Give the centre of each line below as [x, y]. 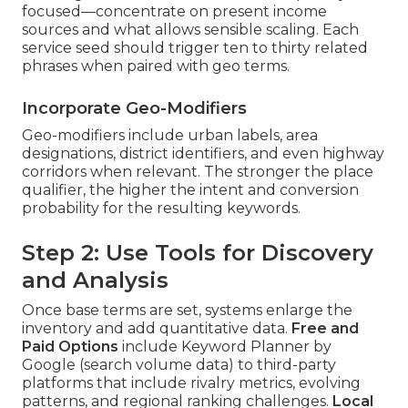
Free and [325, 329]
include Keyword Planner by [225, 347]
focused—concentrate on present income [174, 12]
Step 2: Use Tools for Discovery [198, 253]
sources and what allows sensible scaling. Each [190, 30]
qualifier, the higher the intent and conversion [190, 190]
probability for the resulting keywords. [161, 209]
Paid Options [70, 347]
